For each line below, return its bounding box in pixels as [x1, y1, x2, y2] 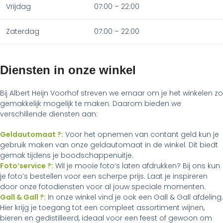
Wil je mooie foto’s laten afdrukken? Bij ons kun [53, 161, 220, 171]
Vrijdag [6, 1, 31, 12]
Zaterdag [6, 26, 39, 37]
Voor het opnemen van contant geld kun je [63, 129, 219, 140]
